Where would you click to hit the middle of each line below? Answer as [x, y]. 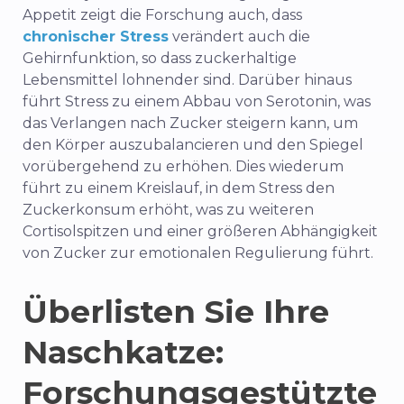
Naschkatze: [123, 353]
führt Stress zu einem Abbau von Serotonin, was [197, 102]
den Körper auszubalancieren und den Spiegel [193, 145]
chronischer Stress [96, 37]
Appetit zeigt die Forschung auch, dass [162, 15]
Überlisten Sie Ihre [176, 312]
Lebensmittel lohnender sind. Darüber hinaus [187, 80]
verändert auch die [239, 37]
